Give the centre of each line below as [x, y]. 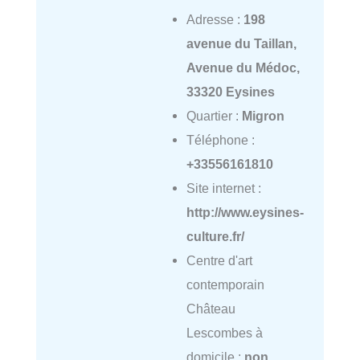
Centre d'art [219, 261]
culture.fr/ [215, 237]
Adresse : [215, 20]
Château [211, 309]
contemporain [225, 285]
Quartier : [214, 116]
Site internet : [223, 188]
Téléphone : [220, 140]
